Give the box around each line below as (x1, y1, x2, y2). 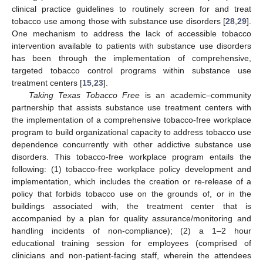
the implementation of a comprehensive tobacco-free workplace (12, 114, 251, 124)
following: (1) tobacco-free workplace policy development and (12, 164, 251, 174)
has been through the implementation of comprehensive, (12, 53, 251, 63)
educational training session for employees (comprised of (12, 238, 251, 248)
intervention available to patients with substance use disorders (12, 41, 251, 50)
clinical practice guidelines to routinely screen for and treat (12, 4, 251, 14)
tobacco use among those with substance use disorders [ (12, 16, 225, 26)
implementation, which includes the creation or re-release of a (12, 176, 251, 186)
